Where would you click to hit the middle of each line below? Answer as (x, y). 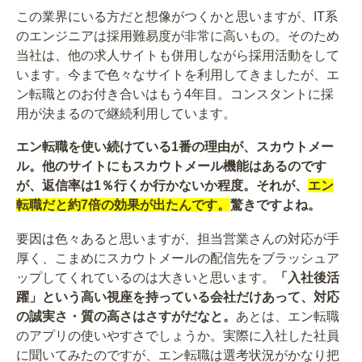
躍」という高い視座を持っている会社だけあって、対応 (178, 297)
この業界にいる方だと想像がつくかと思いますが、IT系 (177, 16)
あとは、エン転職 (288, 317)
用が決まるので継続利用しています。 (126, 113)
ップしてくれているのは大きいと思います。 (145, 278)
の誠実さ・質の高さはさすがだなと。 (126, 317)
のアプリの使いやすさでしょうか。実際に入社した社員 (178, 336)
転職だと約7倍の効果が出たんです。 (123, 205)
